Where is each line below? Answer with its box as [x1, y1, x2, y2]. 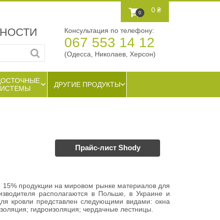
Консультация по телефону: [64, 27, 154, 34]
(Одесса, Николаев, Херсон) [64, 50, 156, 58]
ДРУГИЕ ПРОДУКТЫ [54, 81, 120, 88]
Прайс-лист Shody [75, 143, 140, 152]
